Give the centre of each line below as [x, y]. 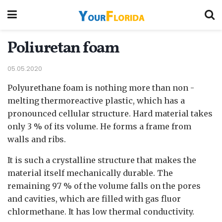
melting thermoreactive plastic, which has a [96, 100]
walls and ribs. [37, 139]
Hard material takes [172, 113]
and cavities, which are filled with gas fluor [94, 198]
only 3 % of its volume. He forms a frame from [99, 126]
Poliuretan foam [63, 49]
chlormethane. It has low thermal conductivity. [101, 211]
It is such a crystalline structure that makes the [102, 160]
